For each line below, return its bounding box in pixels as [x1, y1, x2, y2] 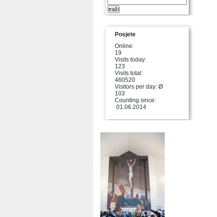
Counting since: [115, 97, 156, 104]
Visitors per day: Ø [115, 83, 163, 90]
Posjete [115, 31, 136, 38]
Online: [115, 43, 134, 49]
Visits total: [115, 70, 143, 77]
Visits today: [115, 56, 146, 63]
